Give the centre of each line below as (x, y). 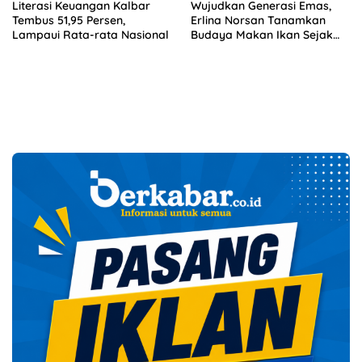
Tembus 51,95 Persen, (69, 20)
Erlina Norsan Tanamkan (258, 20)
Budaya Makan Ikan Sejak (262, 34)
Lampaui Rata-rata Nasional (90, 34)
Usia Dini (214, 49)
